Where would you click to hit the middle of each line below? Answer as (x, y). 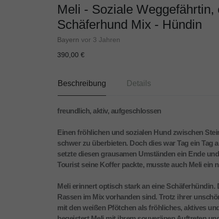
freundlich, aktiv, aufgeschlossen (109, 111)
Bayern (68, 40)
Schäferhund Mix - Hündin (130, 25)
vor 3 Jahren (101, 40)
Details (139, 84)
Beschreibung (82, 84)
